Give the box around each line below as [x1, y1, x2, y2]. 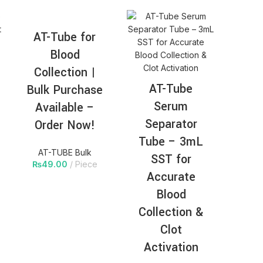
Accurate [146, 168, 195, 186]
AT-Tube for [33, 29, 96, 46]
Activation [143, 239, 198, 257]
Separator [144, 116, 197, 133]
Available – [35, 99, 95, 117]
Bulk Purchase [26, 82, 103, 99]
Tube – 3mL [139, 133, 204, 151]
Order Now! [34, 117, 95, 134]
